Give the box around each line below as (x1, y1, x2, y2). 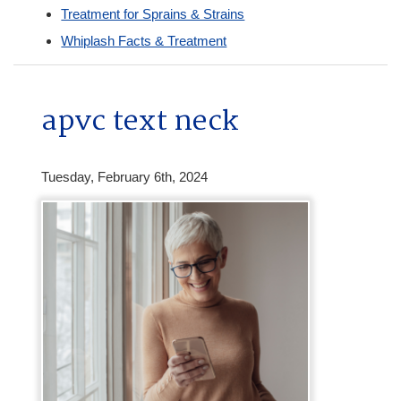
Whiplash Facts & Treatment (61, 32, 227, 48)
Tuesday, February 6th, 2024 (40, 168, 208, 184)
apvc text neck (40, 99, 238, 146)
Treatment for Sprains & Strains (61, 5, 245, 21)
